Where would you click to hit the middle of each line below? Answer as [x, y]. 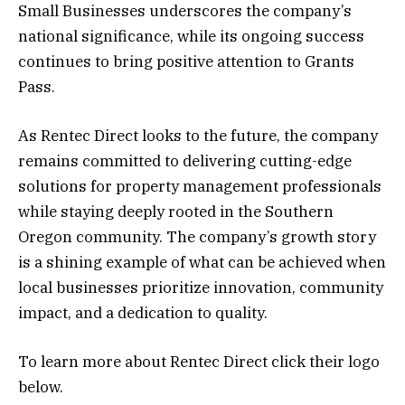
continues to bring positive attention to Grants [186, 62]
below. [41, 387]
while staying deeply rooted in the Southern [176, 212]
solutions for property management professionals [200, 187]
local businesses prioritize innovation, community [201, 288]
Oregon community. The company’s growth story [197, 237]
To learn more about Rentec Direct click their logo [199, 362]
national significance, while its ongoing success [191, 37]
